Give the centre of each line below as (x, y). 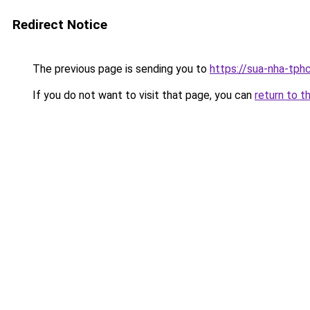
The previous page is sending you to (120, 69)
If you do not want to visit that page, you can (142, 95)
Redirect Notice (60, 25)
